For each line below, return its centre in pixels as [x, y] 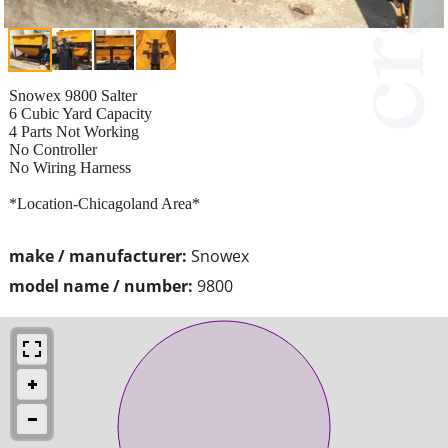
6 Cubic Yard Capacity [80, 113]
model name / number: [101, 285]
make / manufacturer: [98, 255]
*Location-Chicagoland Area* [104, 203]
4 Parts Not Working [74, 131]
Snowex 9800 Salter [73, 95]
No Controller [53, 149]
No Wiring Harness [70, 167]
